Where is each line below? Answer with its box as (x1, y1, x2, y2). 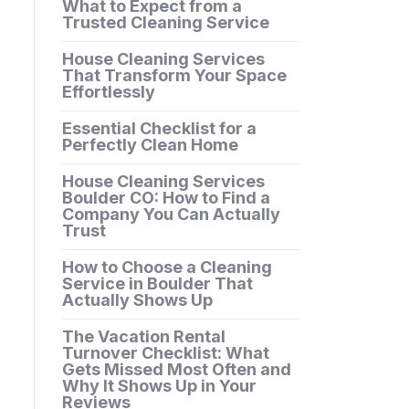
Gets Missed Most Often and (61, 360, 291, 380)
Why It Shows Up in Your (61, 376, 257, 396)
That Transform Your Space (61, 66, 287, 86)
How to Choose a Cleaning (61, 257, 272, 278)
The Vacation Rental (61, 327, 225, 347)
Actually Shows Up (61, 290, 213, 310)
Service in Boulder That (61, 274, 253, 294)
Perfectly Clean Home (61, 135, 238, 155)
